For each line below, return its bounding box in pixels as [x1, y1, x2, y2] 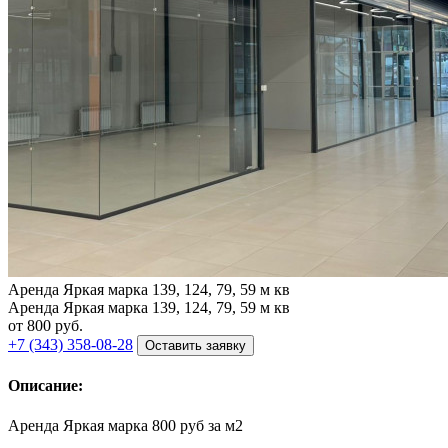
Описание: [8, 377, 83, 395]
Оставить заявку [145, 338, 246, 353]
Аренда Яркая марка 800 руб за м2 [8, 416, 243, 434]
